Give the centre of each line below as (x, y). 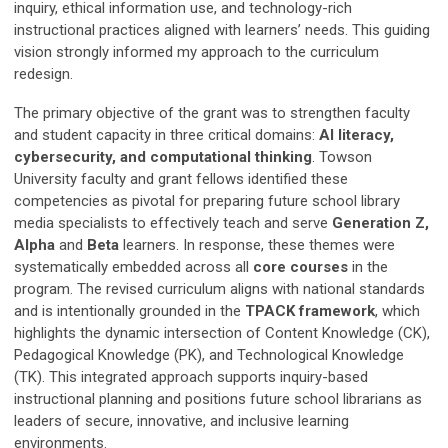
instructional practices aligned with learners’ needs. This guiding (222, 30)
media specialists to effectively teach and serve (173, 223)
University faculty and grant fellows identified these (181, 179)
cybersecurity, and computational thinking (163, 157)
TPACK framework (310, 311)
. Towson (342, 157)
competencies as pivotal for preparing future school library (207, 201)
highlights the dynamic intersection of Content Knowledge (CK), (222, 333)
